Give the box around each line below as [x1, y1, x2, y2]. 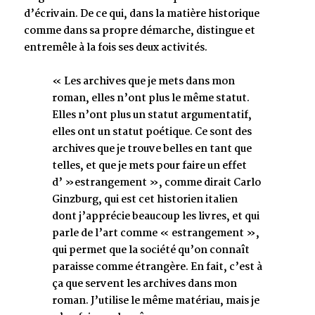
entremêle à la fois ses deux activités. [24, 39, 207, 56]
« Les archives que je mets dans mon [52, 73, 235, 90]
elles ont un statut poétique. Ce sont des [52, 124, 252, 141]
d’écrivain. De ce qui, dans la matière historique [24, 6, 259, 22]
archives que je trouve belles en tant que [52, 141, 252, 157]
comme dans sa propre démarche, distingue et [24, 22, 255, 39]
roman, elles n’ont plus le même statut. [52, 90, 250, 107]
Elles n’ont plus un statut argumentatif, [52, 107, 252, 124]
